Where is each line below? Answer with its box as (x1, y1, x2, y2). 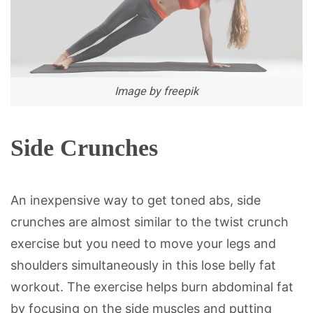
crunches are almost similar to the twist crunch (10, 214, 289, 229)
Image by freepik (115, 85, 198, 99)
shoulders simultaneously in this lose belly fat (10, 257, 276, 272)
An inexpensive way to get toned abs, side (10, 192, 261, 208)
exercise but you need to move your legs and (10, 235, 276, 251)
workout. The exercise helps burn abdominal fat (10, 279, 293, 294)
